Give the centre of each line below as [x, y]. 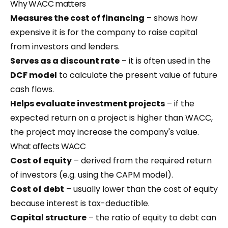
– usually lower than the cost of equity [141, 189]
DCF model [34, 75]
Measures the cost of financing [77, 18]
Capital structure [48, 218]
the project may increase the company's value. [105, 132]
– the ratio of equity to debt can [151, 218]
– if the [180, 104]
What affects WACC [48, 146]
